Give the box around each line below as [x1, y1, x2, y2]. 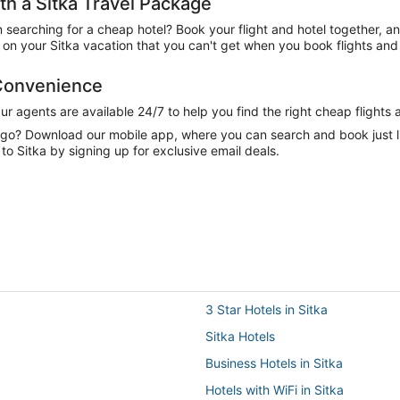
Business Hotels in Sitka [205, 354, 343, 371]
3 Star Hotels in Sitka [205, 301, 328, 317]
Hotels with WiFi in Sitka [205, 381, 344, 397]
